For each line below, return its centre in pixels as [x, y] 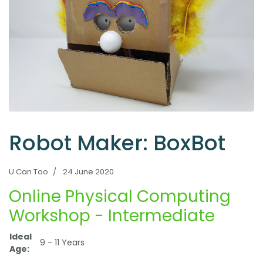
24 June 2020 [88, 171]
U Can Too [28, 171]
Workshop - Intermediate [112, 215]
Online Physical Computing [120, 196]
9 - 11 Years [62, 242]
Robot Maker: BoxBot [117, 143]
